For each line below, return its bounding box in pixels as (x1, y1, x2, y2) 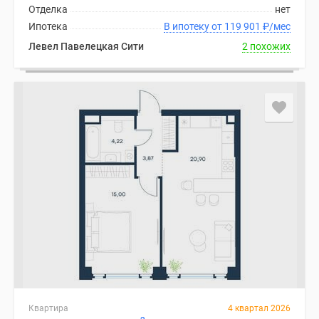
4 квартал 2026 (228, 303, 291, 313)
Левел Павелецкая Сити (28, 41, 144, 52)
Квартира (28, 303, 68, 313)
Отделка (28, 4, 68, 15)
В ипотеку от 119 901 (224, 21, 263, 32)
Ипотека (28, 21, 68, 32)
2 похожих (242, 41, 291, 52)
